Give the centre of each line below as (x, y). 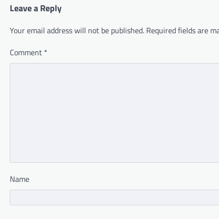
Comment (27, 53)
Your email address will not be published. (77, 31)
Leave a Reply (36, 8)
